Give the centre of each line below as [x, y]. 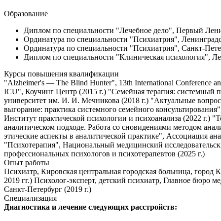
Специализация [30, 198]
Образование [26, 14]
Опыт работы [27, 163]
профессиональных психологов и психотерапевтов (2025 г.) [104, 154]
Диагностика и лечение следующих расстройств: [91, 207]
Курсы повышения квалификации [61, 74]
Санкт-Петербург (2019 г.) [48, 189]
